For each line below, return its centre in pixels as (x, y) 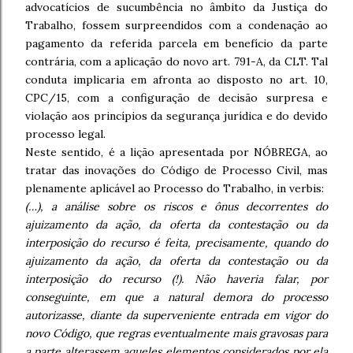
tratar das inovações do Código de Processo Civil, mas (176, 170)
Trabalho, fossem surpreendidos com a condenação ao (176, 25)
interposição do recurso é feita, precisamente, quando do (176, 243)
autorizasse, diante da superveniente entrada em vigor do (176, 315)
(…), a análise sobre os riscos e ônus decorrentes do (176, 206)
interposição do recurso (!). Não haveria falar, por (176, 279)
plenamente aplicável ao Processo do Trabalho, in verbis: (175, 188)
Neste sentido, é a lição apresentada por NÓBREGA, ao (176, 152)
